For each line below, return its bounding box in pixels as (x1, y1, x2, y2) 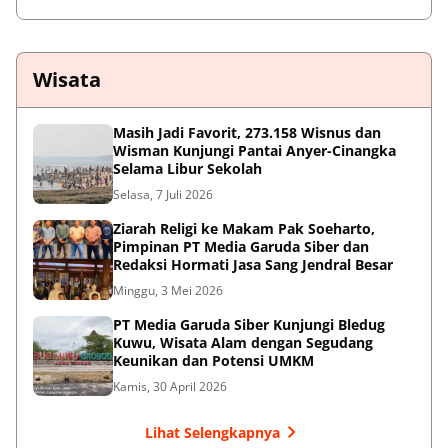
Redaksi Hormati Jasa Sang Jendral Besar (113, 255, 393, 275)
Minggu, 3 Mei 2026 (113, 282, 223, 300)
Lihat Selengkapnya (144, 422, 280, 442)
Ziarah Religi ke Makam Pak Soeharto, (113, 219, 375, 239)
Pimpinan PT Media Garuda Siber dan (113, 237, 369, 257)
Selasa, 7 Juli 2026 (113, 186, 213, 204)
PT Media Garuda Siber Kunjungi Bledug (113, 315, 385, 335)
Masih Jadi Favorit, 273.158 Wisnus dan (113, 123, 381, 143)
